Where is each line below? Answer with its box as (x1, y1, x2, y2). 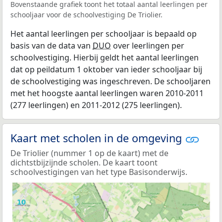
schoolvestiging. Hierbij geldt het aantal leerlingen (10, 52, 199, 63)
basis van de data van (10, 40, 93, 51)
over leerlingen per (111, 40, 184, 51)
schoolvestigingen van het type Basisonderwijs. (10, 166, 187, 177)
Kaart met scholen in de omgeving (10, 130, 185, 145)
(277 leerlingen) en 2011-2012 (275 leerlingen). (10, 99, 182, 111)
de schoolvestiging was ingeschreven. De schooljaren (10, 75, 211, 87)
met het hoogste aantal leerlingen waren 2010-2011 (10, 87, 204, 99)
